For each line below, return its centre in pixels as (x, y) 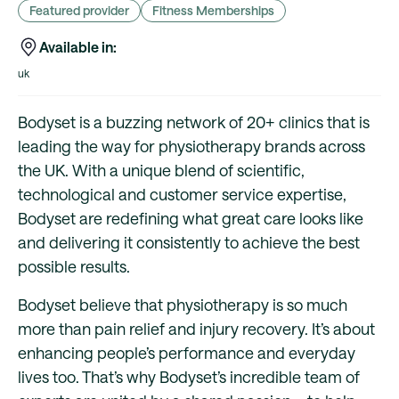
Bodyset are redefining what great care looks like (191, 219)
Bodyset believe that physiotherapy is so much (183, 305)
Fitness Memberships (213, 11)
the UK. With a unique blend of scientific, (161, 171)
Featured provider (79, 11)
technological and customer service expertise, (182, 195)
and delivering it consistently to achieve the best (189, 243)
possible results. (74, 267)
